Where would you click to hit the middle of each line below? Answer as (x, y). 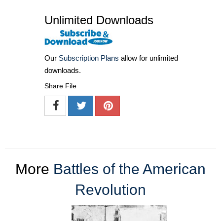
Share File (60, 86)
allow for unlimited (148, 58)
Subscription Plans (89, 58)
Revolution (110, 189)
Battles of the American (129, 169)
